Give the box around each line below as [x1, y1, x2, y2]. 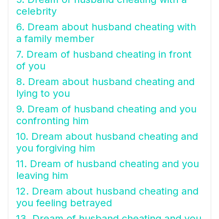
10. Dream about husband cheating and [16, 131, 198, 142]
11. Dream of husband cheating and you [16, 158, 199, 170]
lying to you [16, 88, 70, 99]
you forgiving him [16, 142, 95, 154]
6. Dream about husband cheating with [16, 21, 196, 33]
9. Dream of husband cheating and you [16, 103, 197, 115]
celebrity [16, 5, 57, 17]
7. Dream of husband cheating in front [16, 48, 192, 60]
